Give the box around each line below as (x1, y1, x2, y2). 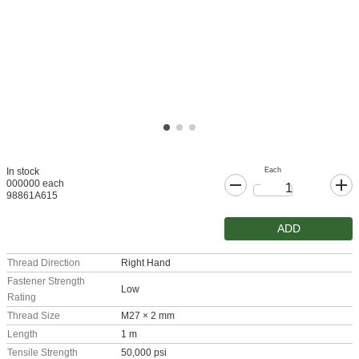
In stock (6, 166, 39, 177)
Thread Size (7, 310, 60, 321)
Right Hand (121, 257, 171, 268)
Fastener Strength (7, 276, 85, 287)
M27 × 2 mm (121, 310, 175, 321)
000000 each (6, 178, 64, 189)
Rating (7, 292, 36, 303)
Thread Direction (7, 257, 80, 268)
